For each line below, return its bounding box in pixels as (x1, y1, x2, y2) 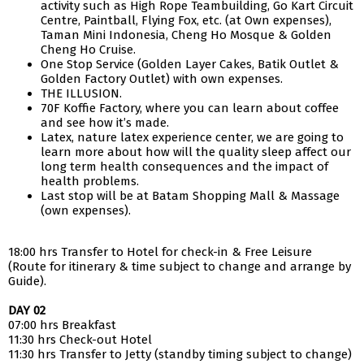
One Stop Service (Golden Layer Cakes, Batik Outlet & (41, 57, 339, 71)
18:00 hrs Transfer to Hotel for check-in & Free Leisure (8, 245, 312, 259)
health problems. (41, 174, 139, 188)
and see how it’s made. (41, 115, 169, 130)
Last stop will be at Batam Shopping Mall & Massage (41, 188, 340, 203)
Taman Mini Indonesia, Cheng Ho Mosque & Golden (41, 28, 331, 42)
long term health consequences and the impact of (41, 159, 328, 174)
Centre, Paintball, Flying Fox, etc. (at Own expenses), (41, 13, 331, 28)
